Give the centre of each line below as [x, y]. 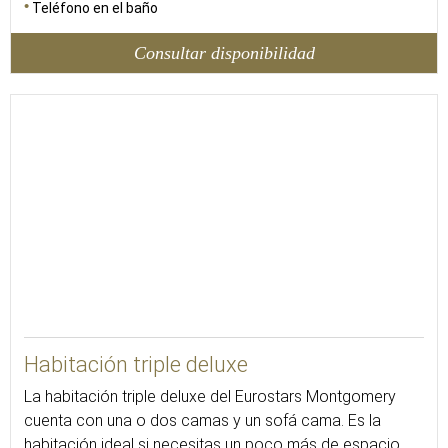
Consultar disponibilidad [224, 52]
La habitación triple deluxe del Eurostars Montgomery [210, 396]
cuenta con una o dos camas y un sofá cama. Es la [202, 420]
